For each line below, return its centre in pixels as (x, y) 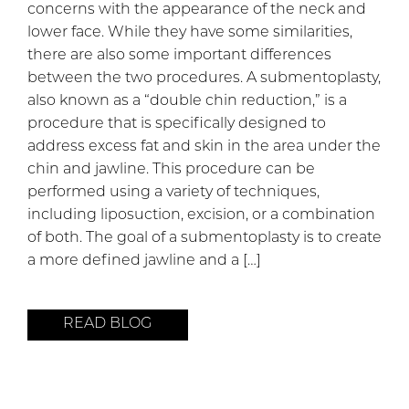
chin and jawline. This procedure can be (171, 170)
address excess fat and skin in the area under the (204, 147)
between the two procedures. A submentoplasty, (204, 79)
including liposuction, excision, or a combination (201, 216)
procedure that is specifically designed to (177, 125)
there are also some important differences (179, 56)
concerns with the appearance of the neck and (197, 10)
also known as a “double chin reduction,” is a (187, 102)
